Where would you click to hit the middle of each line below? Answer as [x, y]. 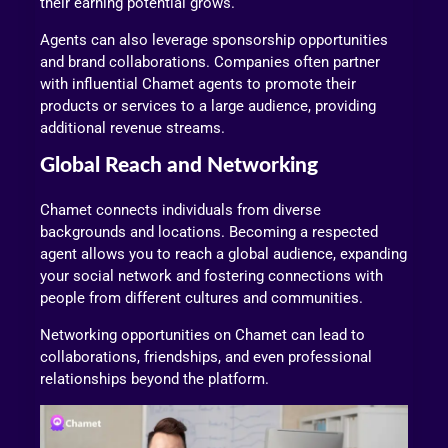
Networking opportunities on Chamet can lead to [202, 335]
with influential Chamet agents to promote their [198, 83]
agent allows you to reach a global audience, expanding [223, 254]
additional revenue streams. [132, 127]
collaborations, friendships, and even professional [206, 357]
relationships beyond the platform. [154, 379]
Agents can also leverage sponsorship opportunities [214, 39]
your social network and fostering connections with [211, 276]
